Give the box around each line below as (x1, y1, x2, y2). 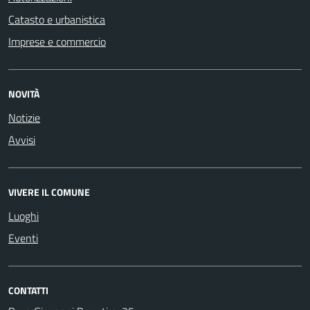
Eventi (8, 229, 38, 246)
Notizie (8, 109, 40, 126)
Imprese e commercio (8, 33, 106, 50)
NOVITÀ (8, 86, 39, 101)
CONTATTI (8, 282, 48, 298)
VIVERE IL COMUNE (8, 184, 90, 199)
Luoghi (8, 207, 39, 224)
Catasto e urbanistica (8, 10, 105, 28)
